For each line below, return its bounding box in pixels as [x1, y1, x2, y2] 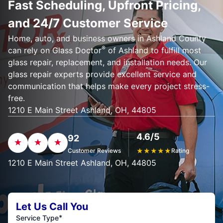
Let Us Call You [16, 201, 88, 213]
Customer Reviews [68, 146, 121, 154]
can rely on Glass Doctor [8, 45, 102, 55]
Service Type [16, 214, 59, 222]
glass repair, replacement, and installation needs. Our [8, 57, 207, 67]
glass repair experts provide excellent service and [8, 69, 197, 79]
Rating [171, 146, 189, 154]
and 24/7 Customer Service [8, 16, 168, 30]
